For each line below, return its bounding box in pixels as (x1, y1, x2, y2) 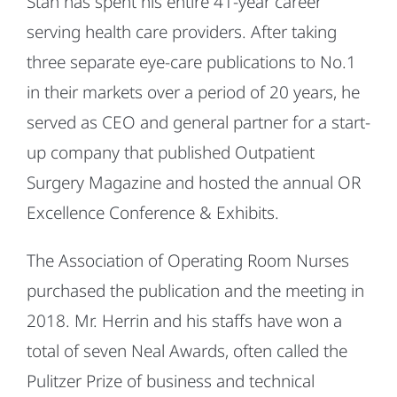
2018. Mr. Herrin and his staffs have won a (26, 308, 342, 332)
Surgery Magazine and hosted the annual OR (26, 170, 361, 194)
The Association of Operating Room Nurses (26, 248, 349, 272)
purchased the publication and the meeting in (26, 278, 364, 302)
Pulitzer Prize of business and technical (26, 369, 315, 393)
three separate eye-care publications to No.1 (26, 50, 356, 74)
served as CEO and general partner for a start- (26, 110, 370, 134)
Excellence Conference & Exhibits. (26, 200, 279, 224)
